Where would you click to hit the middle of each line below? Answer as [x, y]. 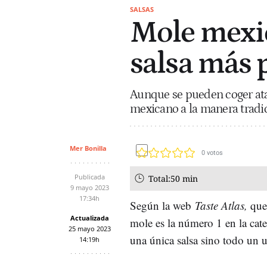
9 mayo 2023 [89, 187]
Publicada [89, 176]
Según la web [162, 205]
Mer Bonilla [88, 148]
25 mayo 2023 [89, 228]
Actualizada [89, 218]
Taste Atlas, [223, 205]
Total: [159, 178]
